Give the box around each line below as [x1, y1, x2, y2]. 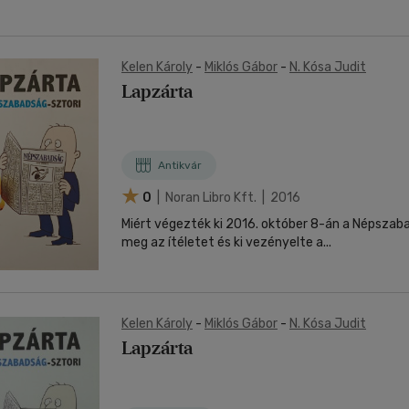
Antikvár [158, 159, 202, 172]
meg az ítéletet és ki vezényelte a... [121, 235, 331, 250]
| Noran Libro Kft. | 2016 [154, 189, 300, 205]
